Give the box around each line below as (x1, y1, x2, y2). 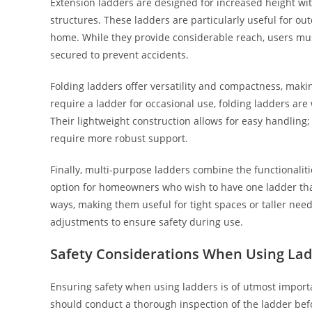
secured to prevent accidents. (50, 47, 189, 61)
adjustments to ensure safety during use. (50, 214, 243, 228)
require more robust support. (50, 131, 188, 145)
